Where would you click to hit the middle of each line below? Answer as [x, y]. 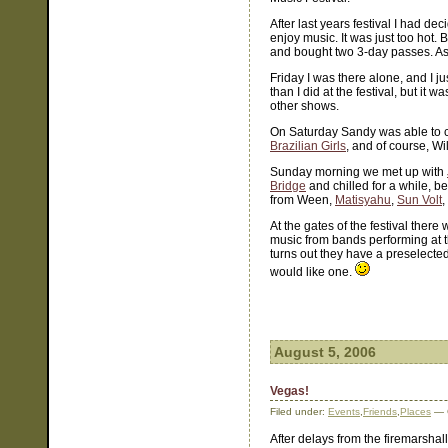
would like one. [312, 272]
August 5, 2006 [325, 352]
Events [344, 411]
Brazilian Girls [308, 146]
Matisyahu [363, 200]
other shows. [304, 106]
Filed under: [299, 411]
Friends [380, 411]
